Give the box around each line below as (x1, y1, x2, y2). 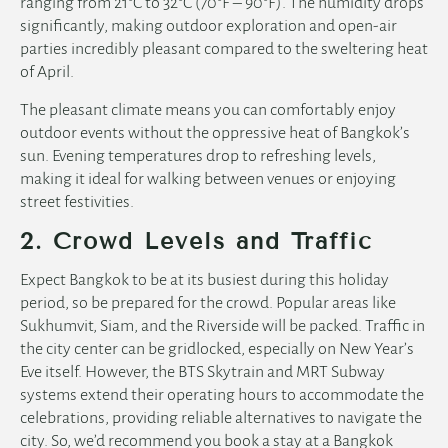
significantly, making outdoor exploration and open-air (20, 17, 397, 36)
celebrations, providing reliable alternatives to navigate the (20, 409, 422, 428)
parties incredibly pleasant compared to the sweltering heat (20, 40, 428, 59)
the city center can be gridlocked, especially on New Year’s (20, 340, 414, 359)
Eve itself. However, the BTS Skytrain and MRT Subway (20, 363, 385, 382)
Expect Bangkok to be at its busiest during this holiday (20, 271, 389, 290)
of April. (20, 63, 74, 82)
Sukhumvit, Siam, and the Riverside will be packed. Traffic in (20, 317, 425, 336)
